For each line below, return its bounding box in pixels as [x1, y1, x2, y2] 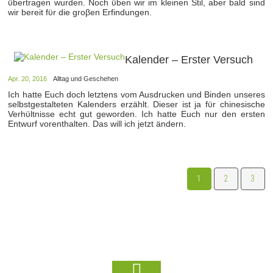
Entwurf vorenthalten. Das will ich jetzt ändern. [8, 118, 186, 129]
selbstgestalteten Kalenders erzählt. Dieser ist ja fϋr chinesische [8, 99, 265, 109]
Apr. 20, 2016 [8, 74, 48, 82]
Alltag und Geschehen [53, 74, 119, 82]
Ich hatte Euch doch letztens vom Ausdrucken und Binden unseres [8, 89, 265, 99]
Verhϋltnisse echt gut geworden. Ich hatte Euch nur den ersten [8, 108, 265, 119]
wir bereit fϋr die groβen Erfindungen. [8, 7, 152, 17]
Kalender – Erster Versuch [125, 53, 253, 66]
